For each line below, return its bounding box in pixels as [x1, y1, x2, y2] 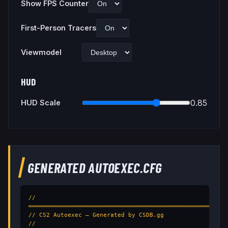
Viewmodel [21, 47, 62, 56]
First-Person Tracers [21, 23, 96, 32]
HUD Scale [21, 98, 61, 107]
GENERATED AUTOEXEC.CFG [27, 159, 162, 176]
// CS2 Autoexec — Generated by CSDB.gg [28, 211, 164, 218]
